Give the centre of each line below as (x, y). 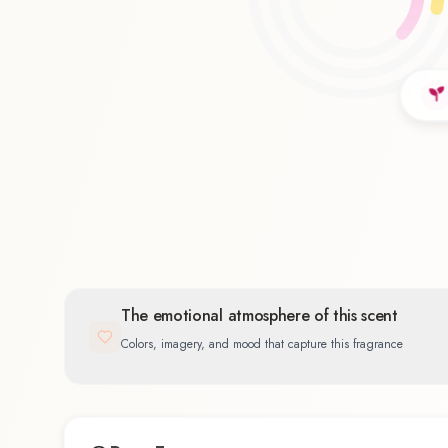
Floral (181, 255)
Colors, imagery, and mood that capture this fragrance (262, 344)
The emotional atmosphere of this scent (259, 316)
